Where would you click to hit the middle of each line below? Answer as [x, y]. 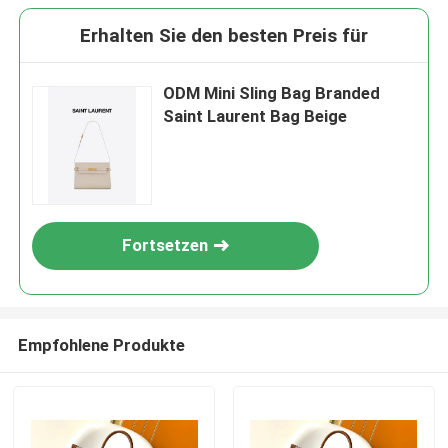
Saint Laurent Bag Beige [255, 116]
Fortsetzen [165, 245]
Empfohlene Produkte [101, 344]
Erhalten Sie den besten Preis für [224, 36]
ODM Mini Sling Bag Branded [272, 93]
